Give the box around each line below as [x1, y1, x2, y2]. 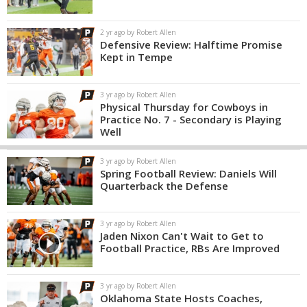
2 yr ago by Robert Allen [100, 27, 176, 37]
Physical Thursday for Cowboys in [100, 100, 268, 114]
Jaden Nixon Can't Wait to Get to [100, 229, 264, 243]
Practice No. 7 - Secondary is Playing [100, 112, 282, 126]
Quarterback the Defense [100, 179, 228, 193]
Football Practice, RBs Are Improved [100, 241, 280, 255]
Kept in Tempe [100, 50, 173, 64]
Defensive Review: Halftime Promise [100, 38, 282, 51]
